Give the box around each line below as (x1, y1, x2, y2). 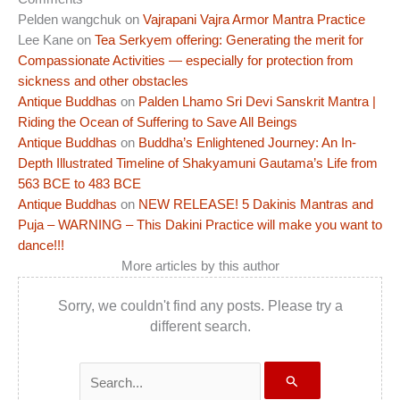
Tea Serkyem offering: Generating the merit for (95, 32, 363, 47)
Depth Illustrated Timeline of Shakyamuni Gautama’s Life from (18, 155, 378, 171)
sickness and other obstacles (18, 73, 188, 88)
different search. (149, 318, 251, 334)
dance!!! (18, 237, 64, 253)
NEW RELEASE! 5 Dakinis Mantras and (138, 196, 373, 212)
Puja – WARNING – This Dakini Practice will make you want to (18, 217, 382, 232)
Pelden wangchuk (18, 12, 121, 27)
